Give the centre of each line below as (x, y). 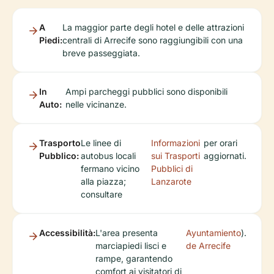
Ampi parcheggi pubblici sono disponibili (147, 91)
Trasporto (60, 143)
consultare (102, 194)
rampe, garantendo (134, 258)
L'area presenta (127, 233)
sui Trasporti (176, 156)
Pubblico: (59, 156)
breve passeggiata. (101, 53)
